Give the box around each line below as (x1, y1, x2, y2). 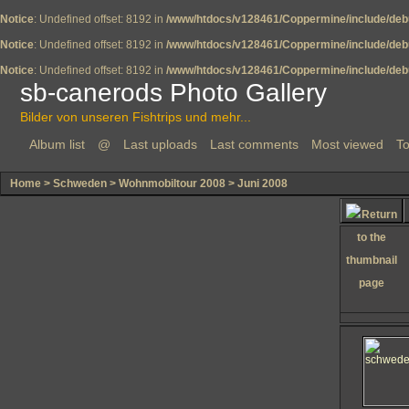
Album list (29, 137, 85, 152)
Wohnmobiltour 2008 (119, 177, 225, 190)
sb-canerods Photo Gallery (20, 79, 327, 107)
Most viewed (311, 137, 383, 152)
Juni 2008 (237, 177, 288, 190)
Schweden (53, 177, 107, 190)
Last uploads (123, 137, 197, 152)
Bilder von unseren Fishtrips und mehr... (20, 110, 251, 124)
